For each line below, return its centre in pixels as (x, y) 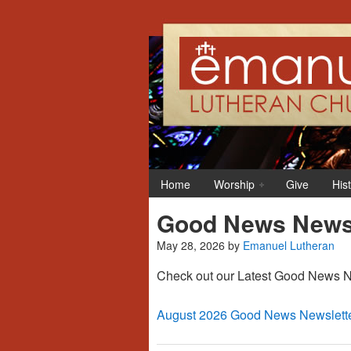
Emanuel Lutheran (289, 245)
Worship (234, 184)
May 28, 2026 (191, 245)
